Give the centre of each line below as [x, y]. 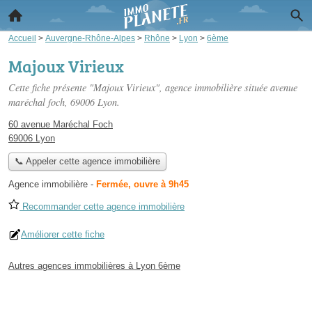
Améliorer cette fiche [63, 235]
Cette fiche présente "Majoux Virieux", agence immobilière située [139, 87]
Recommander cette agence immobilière [102, 207]
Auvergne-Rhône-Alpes [90, 38]
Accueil [22, 38]
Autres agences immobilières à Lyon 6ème [94, 266]
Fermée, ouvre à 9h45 [142, 185]
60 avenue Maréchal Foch [61, 124]
